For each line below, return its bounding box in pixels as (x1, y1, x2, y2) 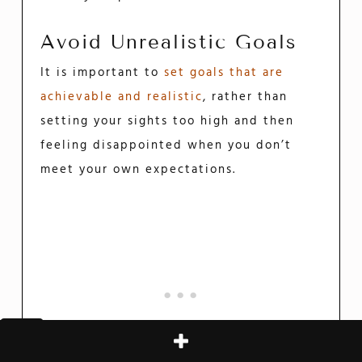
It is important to (40, 62, 165, 82)
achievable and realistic (40, 86, 204, 107)
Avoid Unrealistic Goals (40, 30, 298, 54)
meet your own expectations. (40, 159, 237, 179)
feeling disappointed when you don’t (40, 135, 293, 155)
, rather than (203, 86, 288, 107)
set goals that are (164, 62, 284, 82)
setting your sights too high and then (40, 111, 295, 131)
